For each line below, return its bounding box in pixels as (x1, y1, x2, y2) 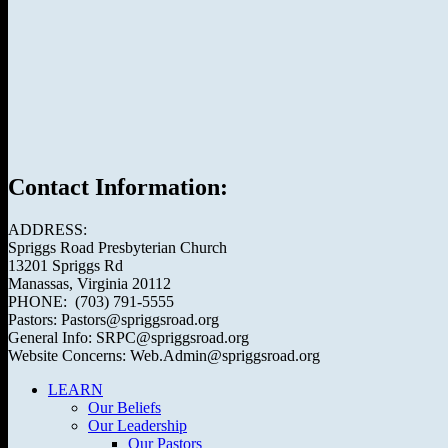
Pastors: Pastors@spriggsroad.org (8, 310, 219, 328)
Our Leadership (88, 416, 187, 434)
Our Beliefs (88, 398, 161, 416)
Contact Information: (8, 173, 228, 200)
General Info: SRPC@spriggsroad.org (8, 328, 249, 346)
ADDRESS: (8, 220, 87, 238)
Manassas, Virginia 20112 (8, 274, 171, 292)
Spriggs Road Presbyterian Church (8, 238, 227, 256)
